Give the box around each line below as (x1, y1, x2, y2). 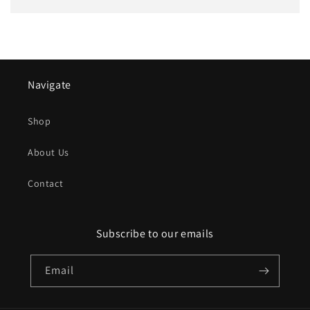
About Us (28, 146, 69, 159)
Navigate (28, 77, 71, 93)
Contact (28, 177, 64, 190)
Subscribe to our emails (96, 226, 214, 241)
